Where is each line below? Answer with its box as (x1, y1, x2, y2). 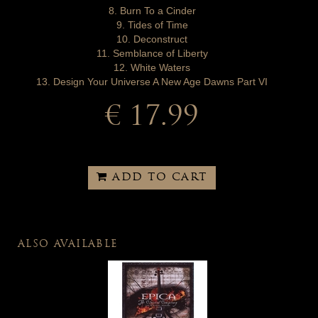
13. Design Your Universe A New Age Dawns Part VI (36, 76, 268, 88)
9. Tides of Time (116, 19, 188, 31)
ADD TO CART (112, 172, 207, 184)
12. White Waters (114, 62, 190, 74)
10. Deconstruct (116, 33, 187, 45)
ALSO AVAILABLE (18, 239, 119, 251)
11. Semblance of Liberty (96, 48, 208, 60)
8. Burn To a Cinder (108, 5, 196, 17)
